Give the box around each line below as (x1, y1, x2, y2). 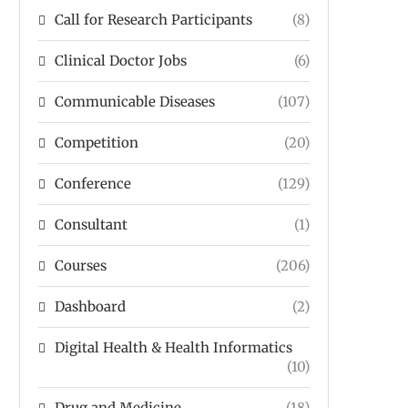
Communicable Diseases (55, 93, 215, 110)
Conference (55, 175, 131, 192)
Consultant (55, 216, 127, 233)
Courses (55, 257, 107, 274)
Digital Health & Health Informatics (55, 339, 292, 356)
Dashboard (55, 298, 126, 315)
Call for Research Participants (55, 11, 252, 28)
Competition (55, 134, 138, 151)
